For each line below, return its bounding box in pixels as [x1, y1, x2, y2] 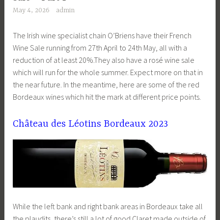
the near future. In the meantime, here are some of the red [13, 79, 200, 89]
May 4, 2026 [13, 6, 50, 15]
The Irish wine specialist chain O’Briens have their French [13, 30, 192, 40]
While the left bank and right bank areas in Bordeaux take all [13, 201, 203, 211]
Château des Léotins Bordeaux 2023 [13, 118, 168, 130]
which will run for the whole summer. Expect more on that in [13, 67, 203, 77]
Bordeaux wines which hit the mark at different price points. [13, 91, 201, 102]
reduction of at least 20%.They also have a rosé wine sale [13, 55, 195, 65]
